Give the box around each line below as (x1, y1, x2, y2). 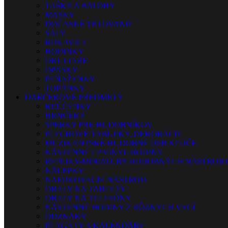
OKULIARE (45, 56, 88, 65)
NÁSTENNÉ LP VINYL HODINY (45, 148, 163, 156)
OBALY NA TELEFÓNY (45, 193, 131, 202)
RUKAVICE (45, 38, 87, 46)
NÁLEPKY (45, 166, 84, 175)
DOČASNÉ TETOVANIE (45, 19, 133, 28)
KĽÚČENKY (45, 102, 91, 110)
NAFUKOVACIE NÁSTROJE (45, 175, 148, 184)
